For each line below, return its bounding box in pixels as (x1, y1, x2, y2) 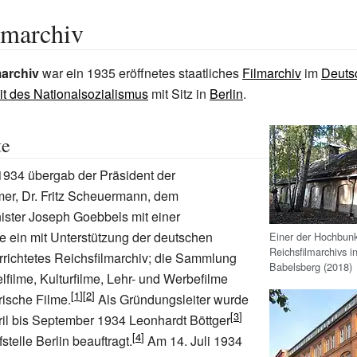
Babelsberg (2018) (269, 258, 352, 274)
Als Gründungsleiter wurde (95, 290, 249, 308)
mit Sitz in (148, 84, 210, 103)
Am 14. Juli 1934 (144, 331, 242, 350)
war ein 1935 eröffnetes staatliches (39, 64, 242, 82)
